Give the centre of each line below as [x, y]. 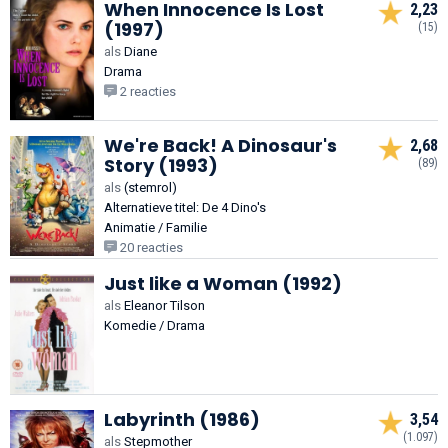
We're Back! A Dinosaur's [220, 145]
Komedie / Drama [154, 325]
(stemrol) [149, 187]
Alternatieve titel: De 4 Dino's [185, 207]
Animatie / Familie [155, 227]
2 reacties [146, 91]
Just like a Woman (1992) [223, 283]
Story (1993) [161, 165]
